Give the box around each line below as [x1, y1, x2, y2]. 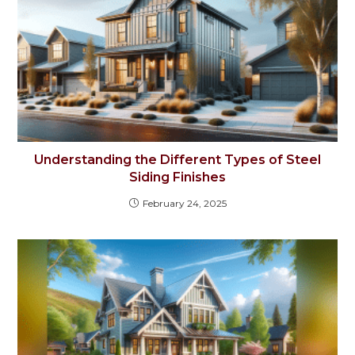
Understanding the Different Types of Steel [34, 151, 321, 167]
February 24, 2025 [142, 197, 227, 209]
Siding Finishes [129, 169, 226, 185]
